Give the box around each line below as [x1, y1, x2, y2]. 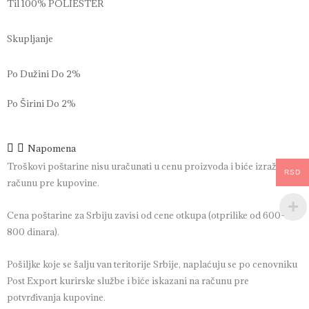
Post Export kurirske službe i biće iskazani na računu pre [7, 274, 249, 287]
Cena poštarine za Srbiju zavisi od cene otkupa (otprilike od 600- [7, 208, 285, 221]
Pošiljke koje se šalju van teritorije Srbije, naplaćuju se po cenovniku [7, 257, 297, 270]
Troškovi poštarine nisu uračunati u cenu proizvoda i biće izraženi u [7, 160, 297, 173]
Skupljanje [7, 32, 53, 46]
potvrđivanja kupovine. [7, 290, 106, 303]
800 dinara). [7, 225, 59, 238]
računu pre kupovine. [7, 177, 101, 190]
